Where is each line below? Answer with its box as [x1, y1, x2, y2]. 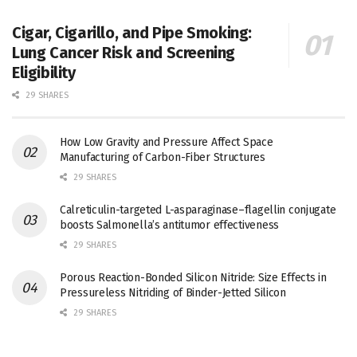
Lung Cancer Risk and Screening [12, 43, 236, 62]
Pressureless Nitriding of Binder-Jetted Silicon [60, 286, 286, 300]
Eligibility [12, 63, 76, 82]
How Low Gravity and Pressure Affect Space [60, 135, 273, 149]
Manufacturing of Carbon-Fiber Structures [60, 151, 265, 164]
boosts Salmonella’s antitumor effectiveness [60, 218, 279, 232]
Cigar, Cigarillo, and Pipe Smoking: [12, 23, 253, 42]
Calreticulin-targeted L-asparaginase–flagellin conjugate [60, 203, 336, 217]
